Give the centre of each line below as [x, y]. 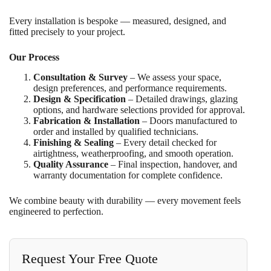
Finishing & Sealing [73, 142]
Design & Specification [80, 99]
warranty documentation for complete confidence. [128, 175]
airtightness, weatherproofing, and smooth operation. [133, 153]
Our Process [34, 57]
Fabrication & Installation [87, 120]
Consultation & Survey [80, 77]
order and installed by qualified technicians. [116, 131]
